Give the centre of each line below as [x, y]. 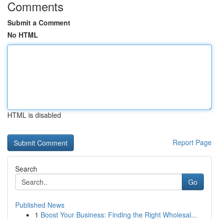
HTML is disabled [34, 115]
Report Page [192, 142]
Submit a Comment [39, 22]
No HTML [23, 35]
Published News [40, 205]
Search [26, 169]
